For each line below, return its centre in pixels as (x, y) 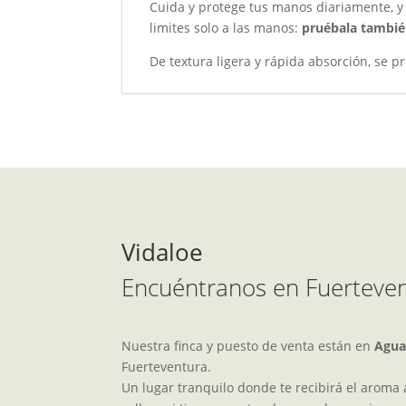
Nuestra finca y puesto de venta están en (248, 345)
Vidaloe (163, 252)
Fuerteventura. (167, 366)
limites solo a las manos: (226, 27)
